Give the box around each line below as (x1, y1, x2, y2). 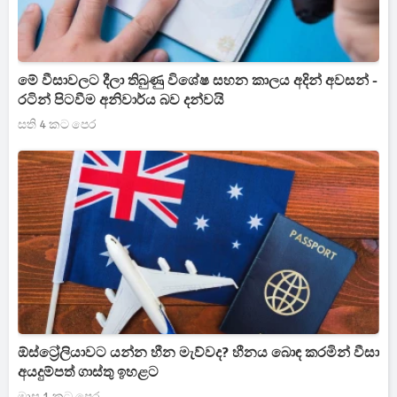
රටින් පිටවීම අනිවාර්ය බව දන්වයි (18, 91, 224, 109)
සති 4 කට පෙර (18, 117, 96, 132)
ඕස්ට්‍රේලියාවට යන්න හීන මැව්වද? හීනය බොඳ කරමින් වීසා (18, 344, 379, 362)
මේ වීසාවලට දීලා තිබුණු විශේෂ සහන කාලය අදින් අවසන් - (18, 72, 378, 90)
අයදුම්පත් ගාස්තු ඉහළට (18, 363, 159, 381)
